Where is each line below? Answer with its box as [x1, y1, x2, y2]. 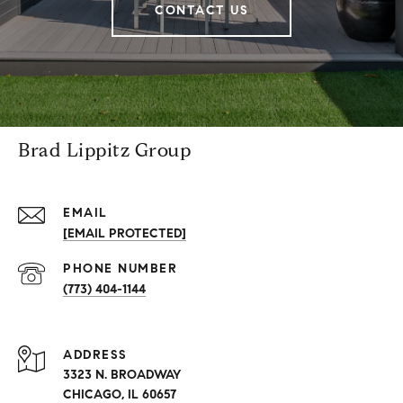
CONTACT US [155, 3, 248, 18]
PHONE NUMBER [63, 261, 177, 276]
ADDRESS [63, 347, 128, 363]
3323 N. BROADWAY [63, 367, 181, 382]
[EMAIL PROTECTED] [63, 226, 186, 241]
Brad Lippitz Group [18, 139, 191, 162]
